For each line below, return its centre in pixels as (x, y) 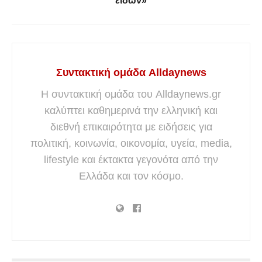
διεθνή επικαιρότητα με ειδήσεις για (131, 127)
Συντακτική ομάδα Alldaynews (131, 72)
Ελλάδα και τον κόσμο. (131, 176)
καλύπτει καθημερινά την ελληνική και (131, 110)
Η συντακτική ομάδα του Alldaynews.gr (131, 94)
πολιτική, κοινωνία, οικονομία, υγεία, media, (131, 143)
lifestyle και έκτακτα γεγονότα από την (131, 159)
